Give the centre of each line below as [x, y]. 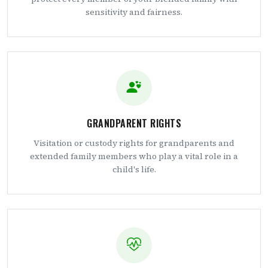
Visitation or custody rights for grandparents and [134, 143]
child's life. [134, 169]
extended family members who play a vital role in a [134, 156]
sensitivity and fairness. [134, 12]
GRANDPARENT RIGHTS [134, 123]
